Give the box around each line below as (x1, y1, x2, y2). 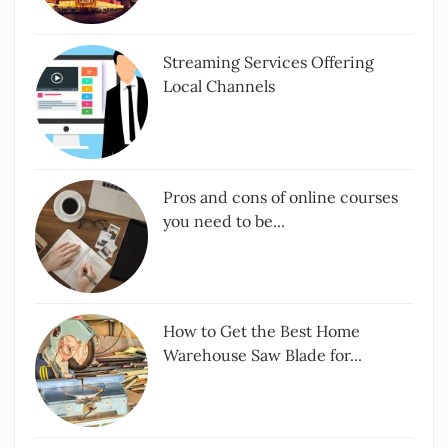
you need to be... (163, 210, 286, 231)
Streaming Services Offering (163, 52, 375, 73)
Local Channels (163, 76, 276, 97)
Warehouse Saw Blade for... (163, 345, 363, 366)
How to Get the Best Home (163, 321, 361, 342)
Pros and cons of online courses (163, 186, 399, 207)
